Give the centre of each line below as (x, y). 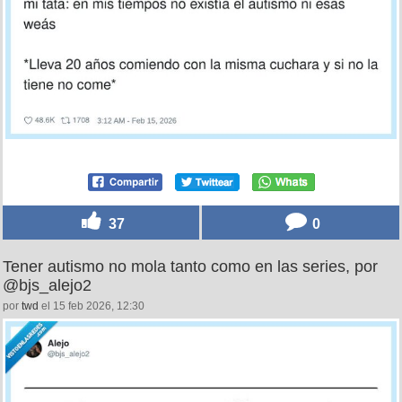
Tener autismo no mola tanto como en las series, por (190, 267)
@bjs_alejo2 (47, 286)
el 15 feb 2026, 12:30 (92, 306)
